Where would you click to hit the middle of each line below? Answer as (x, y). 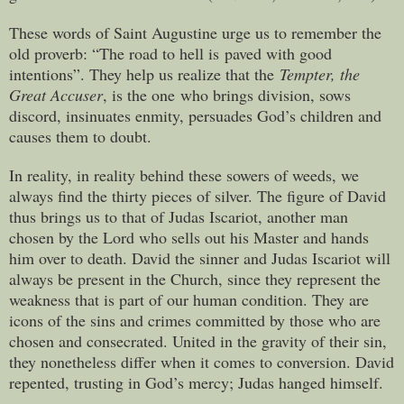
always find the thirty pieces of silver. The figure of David (197, 195)
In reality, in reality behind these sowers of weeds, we (184, 174)
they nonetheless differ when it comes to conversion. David (202, 361)
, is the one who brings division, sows (227, 94)
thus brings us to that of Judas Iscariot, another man (179, 216)
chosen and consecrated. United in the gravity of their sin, (198, 340)
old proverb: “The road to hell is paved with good (170, 53)
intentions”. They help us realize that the (144, 73)
